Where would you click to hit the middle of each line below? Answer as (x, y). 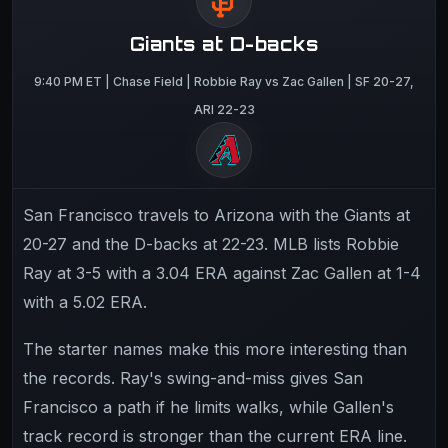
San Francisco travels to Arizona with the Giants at (216, 214)
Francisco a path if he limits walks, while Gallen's (208, 406)
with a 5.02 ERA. (85, 301)
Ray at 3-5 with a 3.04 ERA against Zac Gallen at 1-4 (222, 272)
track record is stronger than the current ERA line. (215, 435)
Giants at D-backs (224, 43)
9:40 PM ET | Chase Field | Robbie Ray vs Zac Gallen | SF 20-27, (224, 81)
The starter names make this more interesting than (215, 348)
